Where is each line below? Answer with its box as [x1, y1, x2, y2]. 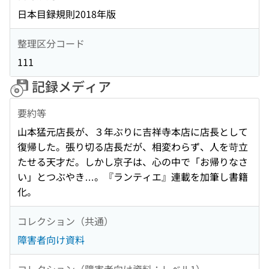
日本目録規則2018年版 [17, 7, 116, 22]
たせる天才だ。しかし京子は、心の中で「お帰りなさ [17, 154, 248, 169]
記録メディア [29, 76, 111, 96]
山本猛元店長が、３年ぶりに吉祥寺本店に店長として [17, 124, 248, 139]
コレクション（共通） [17, 213, 113, 228]
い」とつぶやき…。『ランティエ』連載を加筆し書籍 [17, 169, 248, 184]
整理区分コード [17, 35, 85, 50]
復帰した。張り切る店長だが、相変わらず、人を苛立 [17, 139, 248, 154]
